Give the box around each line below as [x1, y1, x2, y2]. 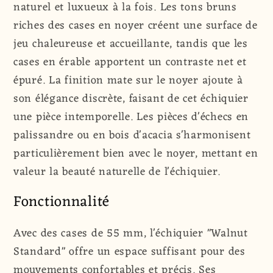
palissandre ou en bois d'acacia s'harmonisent [13, 126, 251, 146]
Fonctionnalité [13, 190, 110, 216]
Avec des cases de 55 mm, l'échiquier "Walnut [13, 224, 248, 244]
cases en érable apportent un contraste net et [13, 52, 247, 73]
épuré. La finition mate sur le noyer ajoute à [13, 71, 243, 91]
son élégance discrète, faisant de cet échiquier [13, 89, 249, 109]
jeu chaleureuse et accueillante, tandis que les [13, 34, 248, 54]
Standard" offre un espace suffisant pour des [13, 242, 246, 262]
